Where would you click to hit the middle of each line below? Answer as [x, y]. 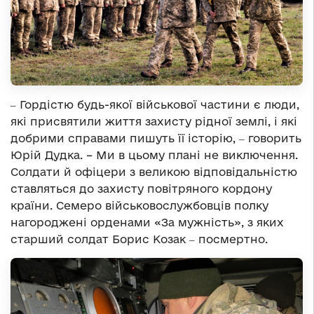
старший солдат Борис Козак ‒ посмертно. [139, 239]
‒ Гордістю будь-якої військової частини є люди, [155, 104]
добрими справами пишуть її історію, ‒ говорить [156, 138]
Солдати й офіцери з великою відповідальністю [154, 171]
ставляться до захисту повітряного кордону [141, 188]
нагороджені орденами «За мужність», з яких [147, 222]
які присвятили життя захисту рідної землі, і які [154, 121]
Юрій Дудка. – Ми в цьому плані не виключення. [154, 155]
